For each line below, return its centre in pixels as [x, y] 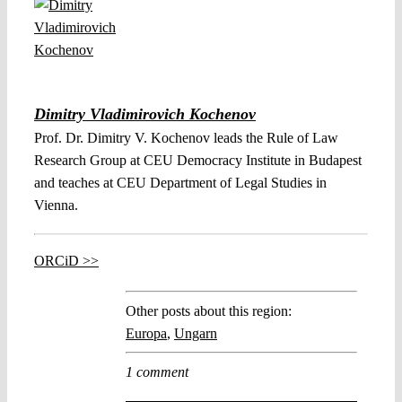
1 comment [157, 372]
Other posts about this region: [209, 311]
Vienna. [56, 205]
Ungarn [196, 334]
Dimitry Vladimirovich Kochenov [145, 114]
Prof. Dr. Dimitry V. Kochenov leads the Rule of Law [186, 138]
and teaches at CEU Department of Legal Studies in [180, 183]
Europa [146, 334]
